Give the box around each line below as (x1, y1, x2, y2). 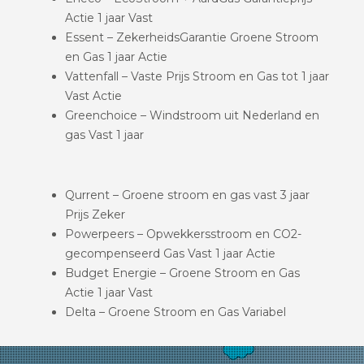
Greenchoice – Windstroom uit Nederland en (65, 107, 319, 123)
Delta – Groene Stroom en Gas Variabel (65, 304, 286, 319)
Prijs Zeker (65, 206, 125, 222)
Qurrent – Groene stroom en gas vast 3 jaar (65, 187, 310, 202)
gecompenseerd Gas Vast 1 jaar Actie (65, 245, 275, 261)
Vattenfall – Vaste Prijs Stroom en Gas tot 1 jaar (65, 68, 329, 84)
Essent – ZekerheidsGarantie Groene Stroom (65, 29, 318, 45)
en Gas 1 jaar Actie (65, 49, 167, 64)
